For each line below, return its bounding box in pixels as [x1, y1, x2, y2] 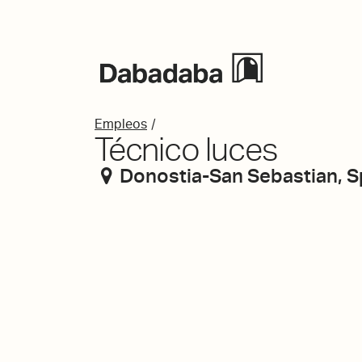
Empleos [95, 116, 147, 132]
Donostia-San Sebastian [119, 164, 338, 187]
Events [305, 65, 344, 82]
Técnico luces [95, 131, 278, 168]
